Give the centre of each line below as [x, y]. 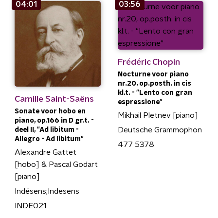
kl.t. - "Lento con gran [155, 93]
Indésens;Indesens [47, 191]
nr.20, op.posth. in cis [154, 83]
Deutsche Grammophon [160, 130]
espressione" [140, 102]
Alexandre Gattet [45, 152]
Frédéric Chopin [149, 62]
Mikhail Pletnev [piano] [158, 115]
